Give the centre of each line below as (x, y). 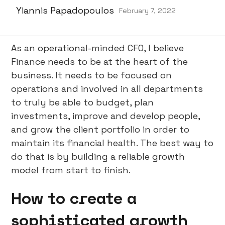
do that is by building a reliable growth (98, 156)
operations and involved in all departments (107, 89)
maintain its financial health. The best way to (113, 143)
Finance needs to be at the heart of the (100, 62)
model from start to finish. (71, 170)
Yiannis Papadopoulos (65, 10)
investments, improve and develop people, (106, 116)
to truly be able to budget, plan (83, 102)
